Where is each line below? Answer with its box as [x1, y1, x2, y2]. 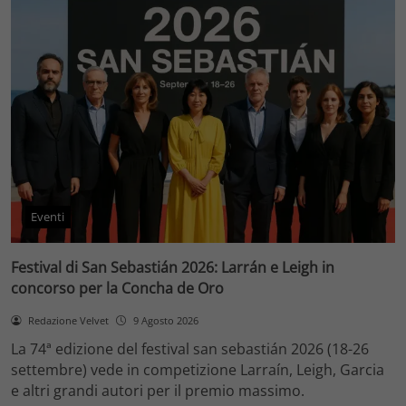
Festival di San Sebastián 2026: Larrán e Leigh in [11, 256, 334, 277]
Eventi [31, 208, 65, 226]
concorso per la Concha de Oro [11, 277, 224, 298]
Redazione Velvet [27, 313, 109, 327]
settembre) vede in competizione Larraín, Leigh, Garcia [11, 360, 384, 381]
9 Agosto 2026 [132, 313, 198, 327]
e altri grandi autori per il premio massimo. [11, 381, 304, 401]
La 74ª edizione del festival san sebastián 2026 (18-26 [11, 339, 369, 360]
